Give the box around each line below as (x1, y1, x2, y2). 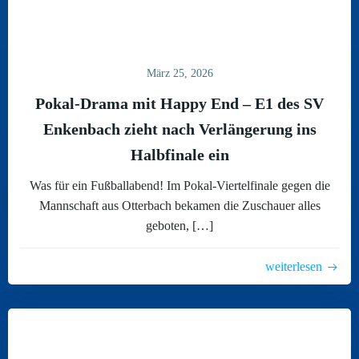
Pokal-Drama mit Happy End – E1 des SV (35, 95, 324, 112)
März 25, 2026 (146, 67, 213, 79)
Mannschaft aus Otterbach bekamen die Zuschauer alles (38, 199, 321, 212)
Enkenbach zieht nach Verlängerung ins (42, 120, 317, 138)
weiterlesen (265, 260, 322, 273)
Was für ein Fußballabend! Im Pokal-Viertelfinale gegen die (29, 179, 330, 192)
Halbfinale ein (130, 146, 229, 163)
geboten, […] (146, 219, 213, 232)
